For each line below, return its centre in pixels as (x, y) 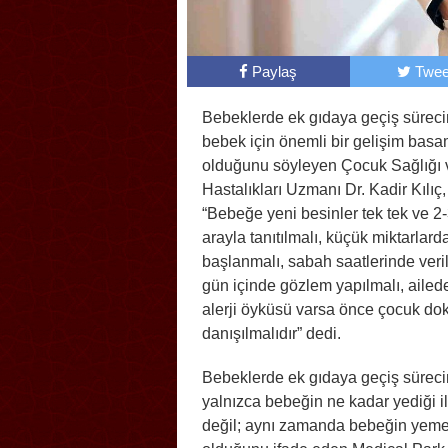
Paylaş (275, 72)
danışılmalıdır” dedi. (271, 334)
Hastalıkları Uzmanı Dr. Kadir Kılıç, (324, 190)
